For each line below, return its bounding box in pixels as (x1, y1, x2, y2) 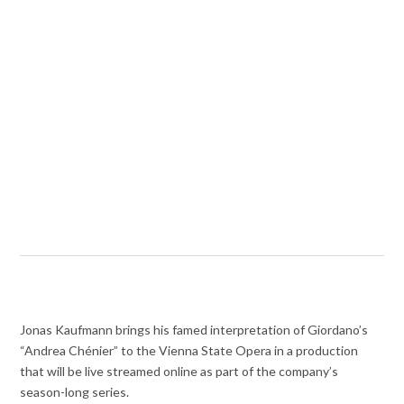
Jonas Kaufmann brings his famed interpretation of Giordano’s (20, 322, 369, 338)
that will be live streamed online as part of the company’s (20, 363, 339, 380)
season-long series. (20, 384, 130, 400)
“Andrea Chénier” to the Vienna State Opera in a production (20, 343, 359, 359)
